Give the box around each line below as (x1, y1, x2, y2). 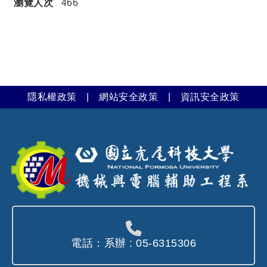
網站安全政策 (99, 92, 159, 102)
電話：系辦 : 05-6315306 (71, 237, 196, 250)
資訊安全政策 (180, 92, 240, 102)
